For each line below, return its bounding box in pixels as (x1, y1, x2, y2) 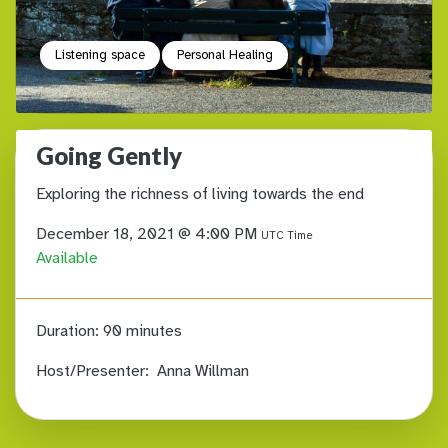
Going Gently (36, 141, 182, 171)
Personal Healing (177, 47, 273, 64)
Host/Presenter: (36, 361, 157, 382)
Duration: (36, 321, 99, 342)
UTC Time (261, 228, 313, 243)
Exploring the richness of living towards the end (36, 184, 364, 205)
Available (36, 248, 98, 269)
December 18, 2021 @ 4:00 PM (36, 224, 261, 245)
